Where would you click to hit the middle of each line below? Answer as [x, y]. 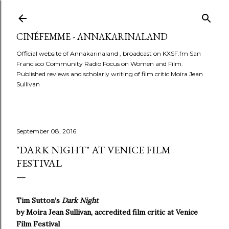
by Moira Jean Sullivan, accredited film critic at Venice [107, 212]
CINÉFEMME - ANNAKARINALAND [92, 37]
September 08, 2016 [46, 131]
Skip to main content [114, 13]
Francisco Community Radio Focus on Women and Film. [100, 64]
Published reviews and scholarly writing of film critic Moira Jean [110, 74]
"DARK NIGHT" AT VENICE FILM [94, 150]
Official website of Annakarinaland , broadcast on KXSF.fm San [109, 53]
